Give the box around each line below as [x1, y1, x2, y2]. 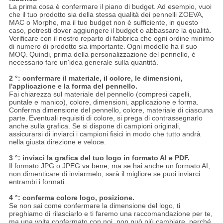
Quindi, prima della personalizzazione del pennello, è [29, 50, 196, 59]
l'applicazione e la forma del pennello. [8, 82, 137, 91]
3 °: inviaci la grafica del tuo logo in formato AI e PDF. [8, 154, 190, 162]
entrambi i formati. [8, 178, 66, 186]
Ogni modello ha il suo [126, 42, 197, 51]
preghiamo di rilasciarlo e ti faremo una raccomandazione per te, [8, 210, 213, 218]
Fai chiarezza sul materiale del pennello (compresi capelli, [8, 90, 191, 99]
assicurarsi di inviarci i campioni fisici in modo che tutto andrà [8, 130, 201, 138]
